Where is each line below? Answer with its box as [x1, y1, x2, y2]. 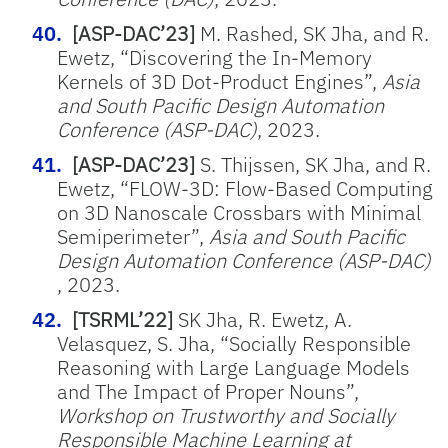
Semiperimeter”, [57, 223, 209, 250]
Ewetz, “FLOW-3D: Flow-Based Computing [57, 175, 433, 202]
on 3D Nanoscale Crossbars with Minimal [57, 199, 421, 226]
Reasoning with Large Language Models [57, 354, 410, 381]
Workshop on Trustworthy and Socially [57, 402, 395, 429]
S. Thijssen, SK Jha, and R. [195, 151, 431, 178]
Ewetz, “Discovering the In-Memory [57, 44, 372, 71]
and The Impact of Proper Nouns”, [57, 378, 359, 405]
